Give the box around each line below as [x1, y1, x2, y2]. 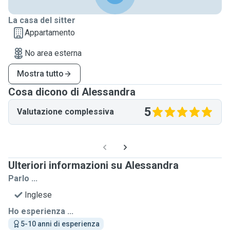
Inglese [25, 190, 52, 200]
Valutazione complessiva [17, 107, 114, 117]
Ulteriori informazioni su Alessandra [8, 159, 179, 171]
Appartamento [25, 28, 75, 37]
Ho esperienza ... [8, 206, 73, 216]
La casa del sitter [8, 15, 75, 25]
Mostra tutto [17, 69, 64, 79]
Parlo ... [8, 174, 37, 183]
